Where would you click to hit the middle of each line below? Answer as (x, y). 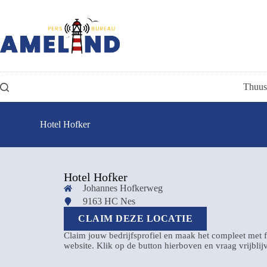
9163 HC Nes (109, 201)
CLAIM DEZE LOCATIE (136, 218)
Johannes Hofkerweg (122, 188)
